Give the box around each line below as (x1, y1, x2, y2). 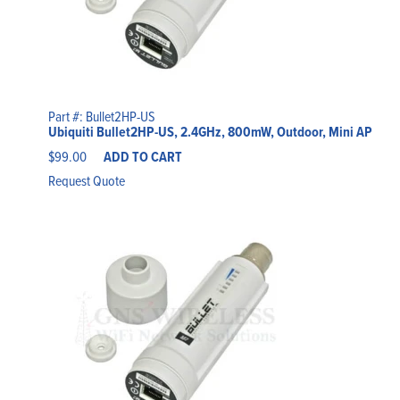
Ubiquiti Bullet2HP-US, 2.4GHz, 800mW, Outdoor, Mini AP (47, 121, 372, 143)
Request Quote (47, 171, 125, 191)
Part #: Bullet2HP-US (47, 106, 155, 127)
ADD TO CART (103, 146, 182, 168)
